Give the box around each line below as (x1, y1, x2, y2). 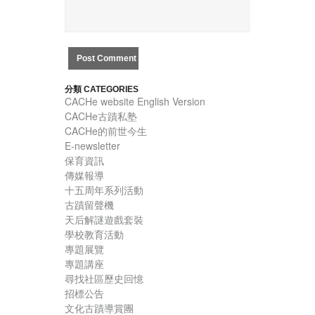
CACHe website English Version (65, 94, 205, 109)
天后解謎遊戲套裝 (65, 212, 143, 227)
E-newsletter (65, 139, 120, 153)
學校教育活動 (65, 227, 124, 242)
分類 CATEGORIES (65, 84, 139, 95)
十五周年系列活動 (65, 183, 143, 198)
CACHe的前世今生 (65, 124, 147, 139)
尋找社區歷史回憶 (65, 271, 143, 286)
